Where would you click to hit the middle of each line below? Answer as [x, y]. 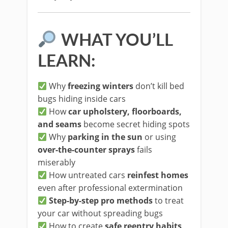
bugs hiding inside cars [82, 99]
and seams [60, 124]
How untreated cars [87, 175]
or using [160, 137]
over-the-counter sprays [86, 150]
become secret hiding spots [136, 124]
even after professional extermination [110, 188]
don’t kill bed [159, 86]
